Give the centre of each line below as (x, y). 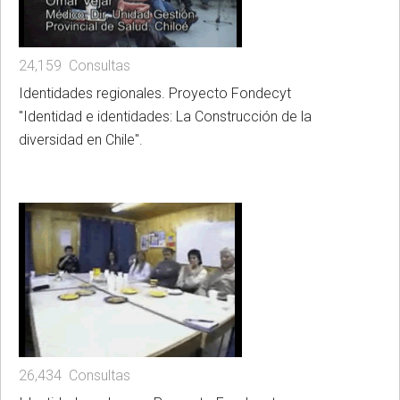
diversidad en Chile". (81, 139)
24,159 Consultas (75, 65)
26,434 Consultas (75, 376)
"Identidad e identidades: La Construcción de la (165, 116)
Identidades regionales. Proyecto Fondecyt (155, 93)
